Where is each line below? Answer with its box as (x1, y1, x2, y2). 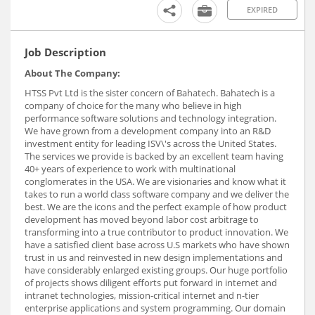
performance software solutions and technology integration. (25, 111, 276, 124)
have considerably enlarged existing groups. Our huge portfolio (25, 263, 288, 276)
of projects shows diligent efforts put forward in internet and (25, 276, 277, 289)
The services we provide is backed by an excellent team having (25, 149, 283, 162)
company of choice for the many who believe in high (25, 98, 242, 112)
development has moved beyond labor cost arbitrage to (25, 212, 259, 226)
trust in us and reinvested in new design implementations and (25, 250, 283, 264)
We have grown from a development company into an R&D (25, 124, 271, 137)
